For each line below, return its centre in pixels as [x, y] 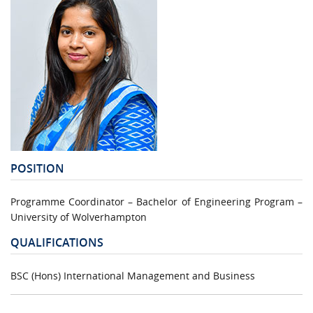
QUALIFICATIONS [57, 242]
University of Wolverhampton [79, 217]
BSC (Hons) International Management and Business [133, 275]
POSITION [37, 168]
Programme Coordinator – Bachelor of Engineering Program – [156, 201]
